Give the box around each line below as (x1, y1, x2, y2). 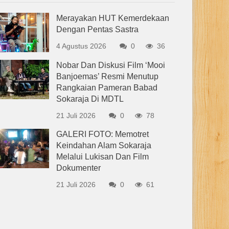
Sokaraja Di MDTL (56, 94, 124, 103)
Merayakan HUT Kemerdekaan (56, 13, 170, 22)
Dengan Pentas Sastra (56, 25, 139, 34)
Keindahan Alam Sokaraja (56, 141, 152, 150)
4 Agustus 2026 (56, 41, 107, 50)
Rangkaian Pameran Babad (56, 83, 158, 92)
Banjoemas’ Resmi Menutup (56, 72, 159, 81)
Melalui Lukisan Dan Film (56, 152, 149, 161)
